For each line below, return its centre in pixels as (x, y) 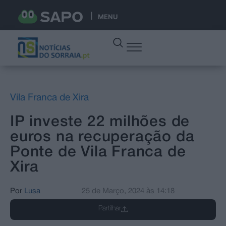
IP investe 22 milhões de (100, 122)
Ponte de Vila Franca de (98, 152)
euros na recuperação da (102, 137)
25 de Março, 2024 (113, 191)
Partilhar (109, 208)
